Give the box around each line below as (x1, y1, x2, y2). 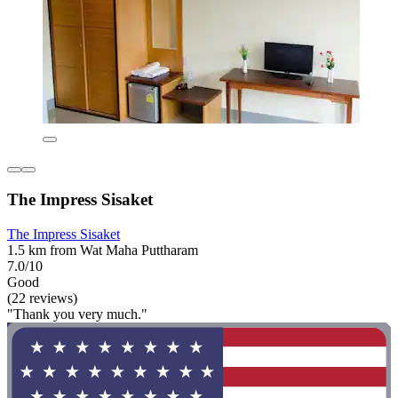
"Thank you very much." (7, 306, 147, 322)
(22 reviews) (7, 290, 77, 306)
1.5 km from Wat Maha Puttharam (7, 242, 198, 258)
